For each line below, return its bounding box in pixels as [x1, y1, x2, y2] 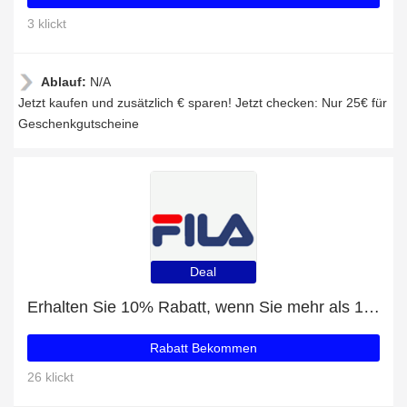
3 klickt [27, 16, 66, 31]
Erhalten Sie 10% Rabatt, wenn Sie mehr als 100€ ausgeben [363, 298, 380, 316]
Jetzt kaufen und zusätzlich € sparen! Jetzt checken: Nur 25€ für [18, 95, 387, 110]
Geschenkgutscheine [18, 116, 139, 131]
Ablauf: [41, 74, 90, 89]
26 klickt [27, 370, 74, 384]
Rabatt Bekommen [150, 341, 257, 355]
